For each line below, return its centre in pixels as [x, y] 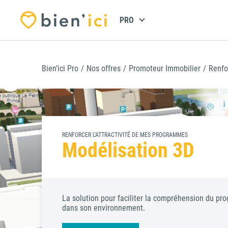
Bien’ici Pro [60, 68]
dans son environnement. [104, 208]
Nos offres [104, 68]
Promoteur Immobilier [165, 68]
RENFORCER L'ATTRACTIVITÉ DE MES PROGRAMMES [125, 135]
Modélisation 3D [128, 150]
